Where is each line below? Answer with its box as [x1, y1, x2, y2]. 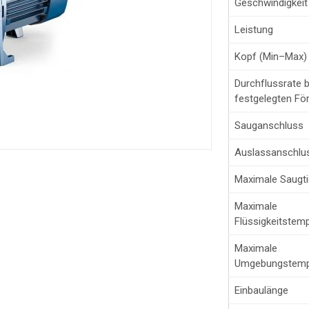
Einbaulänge [235, 283, 288, 297]
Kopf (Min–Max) [235, 50, 307, 63]
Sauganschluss [235, 119, 303, 132]
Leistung [235, 23, 273, 36]
